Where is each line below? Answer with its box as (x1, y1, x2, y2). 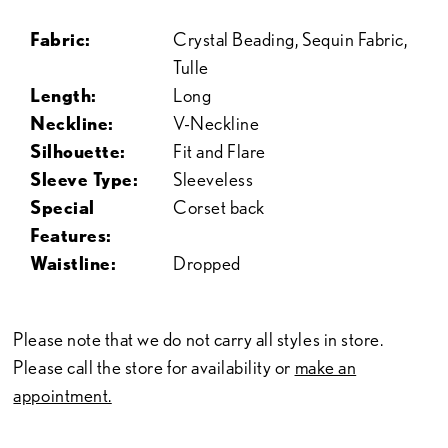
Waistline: (30, 252, 117, 276)
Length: (30, 84, 97, 108)
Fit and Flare (173, 140, 266, 164)
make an (294, 355, 357, 379)
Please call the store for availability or (13, 355, 295, 379)
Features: (30, 224, 112, 248)
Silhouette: (30, 140, 126, 164)
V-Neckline (173, 112, 260, 136)
